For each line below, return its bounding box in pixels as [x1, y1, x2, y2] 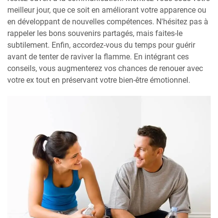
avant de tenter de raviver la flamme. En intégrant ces [7, 52, 189, 62]
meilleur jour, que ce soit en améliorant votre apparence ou [7, 5, 206, 15]
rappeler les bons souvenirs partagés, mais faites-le [7, 29, 182, 38]
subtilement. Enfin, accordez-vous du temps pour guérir [7, 40, 195, 50]
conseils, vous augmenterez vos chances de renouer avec [7, 64, 203, 73]
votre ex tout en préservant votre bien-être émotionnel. [7, 75, 190, 85]
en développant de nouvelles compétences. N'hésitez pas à [7, 17, 208, 27]
